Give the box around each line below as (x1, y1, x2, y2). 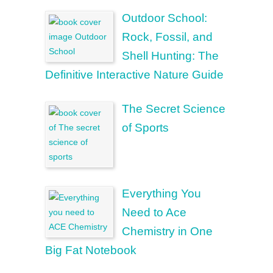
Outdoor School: (122, 12, 207, 24)
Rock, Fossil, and (122, 30, 213, 43)
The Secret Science (122, 102, 225, 115)
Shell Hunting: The (122, 49, 219, 62)
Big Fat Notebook (45, 244, 136, 257)
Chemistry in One (122, 225, 213, 238)
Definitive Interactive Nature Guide (45, 68, 224, 81)
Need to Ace (122, 206, 186, 219)
